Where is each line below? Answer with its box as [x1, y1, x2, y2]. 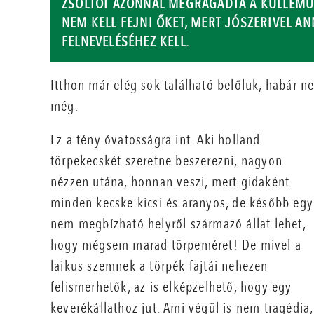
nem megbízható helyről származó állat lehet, [50, 214, 306, 234]
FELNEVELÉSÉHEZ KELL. [62, 32, 189, 52]
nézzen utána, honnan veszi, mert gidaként [50, 172, 290, 192]
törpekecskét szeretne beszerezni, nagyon [50, 151, 283, 171]
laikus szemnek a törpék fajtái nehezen [50, 257, 268, 276]
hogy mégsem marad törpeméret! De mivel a [50, 235, 302, 255]
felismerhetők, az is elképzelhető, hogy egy [50, 278, 292, 297]
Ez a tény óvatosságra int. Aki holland [50, 130, 261, 150]
